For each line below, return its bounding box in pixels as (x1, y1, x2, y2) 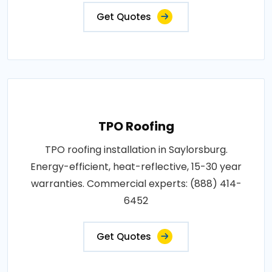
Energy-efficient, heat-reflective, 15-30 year (30, 159, 242, 174)
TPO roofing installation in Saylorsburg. (44, 142, 228, 157)
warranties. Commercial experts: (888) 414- (30, 176, 242, 191)
